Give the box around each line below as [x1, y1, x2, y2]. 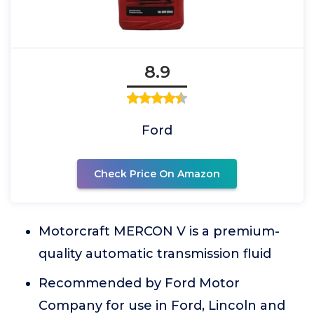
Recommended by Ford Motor [39, 275, 240, 292]
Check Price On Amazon [94, 168, 220, 181]
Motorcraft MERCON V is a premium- [39, 224, 280, 240]
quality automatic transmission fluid [39, 246, 271, 262]
